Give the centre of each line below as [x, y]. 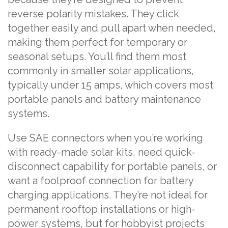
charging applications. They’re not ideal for [108, 195]
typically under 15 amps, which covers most [110, 85]
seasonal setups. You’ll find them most [97, 56]
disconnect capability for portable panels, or [112, 166]
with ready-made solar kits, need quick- [102, 152]
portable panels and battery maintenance [104, 99]
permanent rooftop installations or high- [102, 209]
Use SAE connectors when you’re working [105, 138]
